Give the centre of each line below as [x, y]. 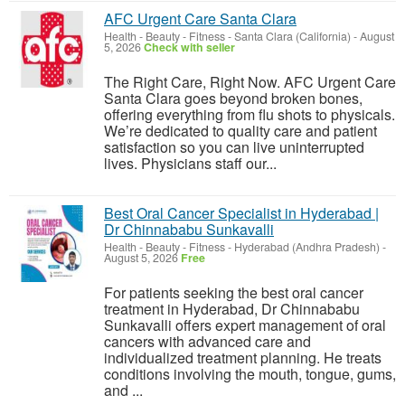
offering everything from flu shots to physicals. [250, 114]
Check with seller [189, 47]
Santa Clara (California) [292, 36]
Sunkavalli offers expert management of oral [245, 325]
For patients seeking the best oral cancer [234, 292]
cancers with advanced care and [207, 341]
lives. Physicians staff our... [190, 163]
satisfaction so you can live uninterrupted [234, 147]
